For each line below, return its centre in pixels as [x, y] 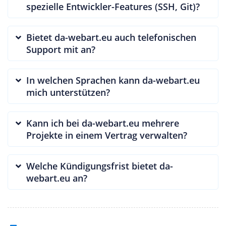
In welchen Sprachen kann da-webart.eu [113, 80]
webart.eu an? [57, 178]
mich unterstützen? [68, 92]
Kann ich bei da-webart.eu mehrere [103, 123]
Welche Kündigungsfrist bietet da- [100, 166]
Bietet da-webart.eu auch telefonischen [111, 37]
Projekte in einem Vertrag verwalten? [107, 135]
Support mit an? [61, 49]
